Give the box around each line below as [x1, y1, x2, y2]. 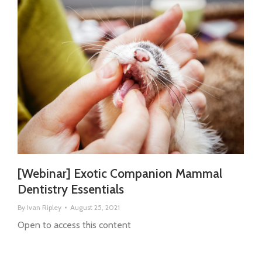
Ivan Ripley [27, 203, 61, 212]
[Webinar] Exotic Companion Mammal [18, 166, 222, 181]
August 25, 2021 [70, 203, 120, 212]
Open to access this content [18, 219, 131, 231]
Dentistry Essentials [18, 182, 124, 197]
